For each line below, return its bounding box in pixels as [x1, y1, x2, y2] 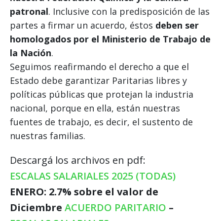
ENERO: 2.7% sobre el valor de [10, 184, 158, 198]
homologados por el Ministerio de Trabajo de [10, 33, 211, 45]
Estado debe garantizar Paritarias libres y [10, 74, 187, 86]
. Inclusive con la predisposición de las [48, 5, 210, 17]
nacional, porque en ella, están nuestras [10, 102, 180, 114]
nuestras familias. [10, 129, 85, 142]
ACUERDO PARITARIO [65, 200, 166, 214]
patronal [10, 5, 48, 17]
